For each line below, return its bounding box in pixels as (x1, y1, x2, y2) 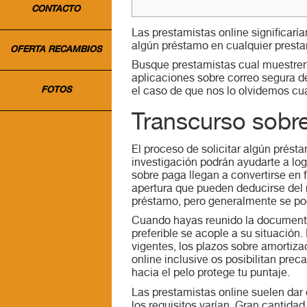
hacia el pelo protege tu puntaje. (132, 269, 290, 280)
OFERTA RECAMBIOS (10, 46, 101, 55)
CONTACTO (32, 5, 80, 14)
